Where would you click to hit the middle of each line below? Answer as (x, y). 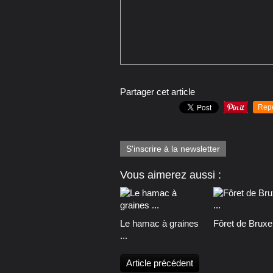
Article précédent (160, 263)
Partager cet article (158, 92)
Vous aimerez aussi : (171, 175)
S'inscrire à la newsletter (173, 149)
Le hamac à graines (159, 224)
